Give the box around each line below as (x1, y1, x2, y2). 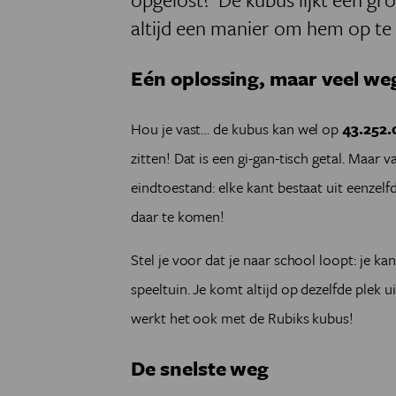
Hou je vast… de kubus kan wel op (131, 118, 343, 140)
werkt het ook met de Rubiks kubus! (131, 307, 358, 329)
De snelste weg (131, 354, 274, 383)
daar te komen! (131, 205, 229, 227)
